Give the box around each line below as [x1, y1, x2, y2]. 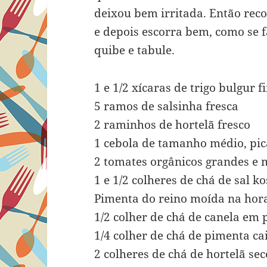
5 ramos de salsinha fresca [94, 98, 239, 114]
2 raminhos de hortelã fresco [94, 117, 251, 133]
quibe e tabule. [94, 42, 175, 58]
